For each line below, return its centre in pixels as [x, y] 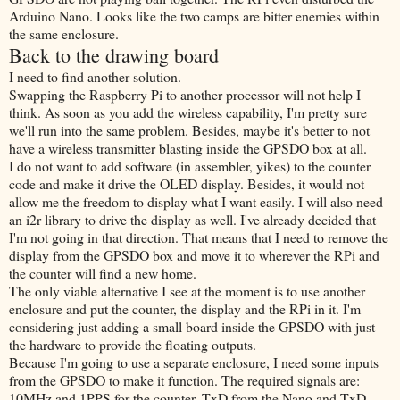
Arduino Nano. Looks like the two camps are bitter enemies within [194, 16]
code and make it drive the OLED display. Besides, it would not [187, 184]
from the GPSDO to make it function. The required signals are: [184, 380]
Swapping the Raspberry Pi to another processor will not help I [185, 95]
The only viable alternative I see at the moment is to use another [187, 291]
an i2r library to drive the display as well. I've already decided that [192, 220]
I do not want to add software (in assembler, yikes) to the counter [190, 166]
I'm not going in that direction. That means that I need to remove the [199, 237]
